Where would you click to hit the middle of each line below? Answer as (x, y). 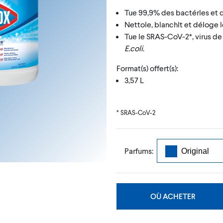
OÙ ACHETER (172, 196)
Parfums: (139, 150)
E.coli (134, 48)
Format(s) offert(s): (147, 68)
